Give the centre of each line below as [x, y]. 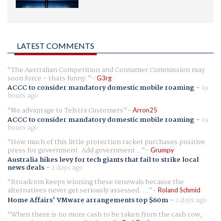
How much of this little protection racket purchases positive [108, 142]
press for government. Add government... [74, 151]
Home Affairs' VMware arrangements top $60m [88, 200]
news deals [26, 168]
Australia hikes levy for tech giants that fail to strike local [103, 160]
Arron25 [145, 110]
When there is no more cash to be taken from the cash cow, [107, 214]
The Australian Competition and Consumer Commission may [108, 70]
